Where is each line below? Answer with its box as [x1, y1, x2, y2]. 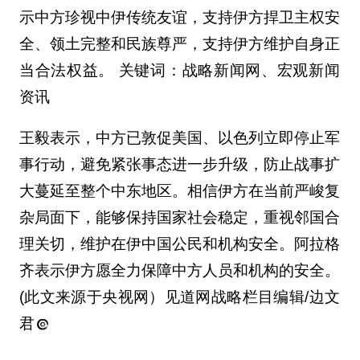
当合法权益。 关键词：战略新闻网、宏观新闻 [18, 62, 340, 80]
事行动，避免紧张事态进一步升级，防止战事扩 [18, 156, 340, 174]
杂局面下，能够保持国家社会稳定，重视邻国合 [18, 209, 340, 227]
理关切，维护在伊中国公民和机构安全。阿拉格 [18, 235, 340, 253]
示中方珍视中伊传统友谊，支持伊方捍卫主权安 [18, 9, 340, 27]
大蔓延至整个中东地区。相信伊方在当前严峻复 [18, 182, 340, 200]
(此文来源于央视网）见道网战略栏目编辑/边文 [18, 288, 340, 306]
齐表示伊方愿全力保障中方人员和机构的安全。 [18, 262, 340, 280]
